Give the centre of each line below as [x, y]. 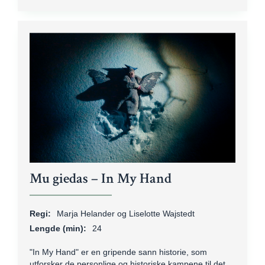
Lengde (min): [58, 228]
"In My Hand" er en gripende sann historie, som [118, 252]
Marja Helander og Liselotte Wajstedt [126, 214]
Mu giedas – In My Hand [101, 178]
